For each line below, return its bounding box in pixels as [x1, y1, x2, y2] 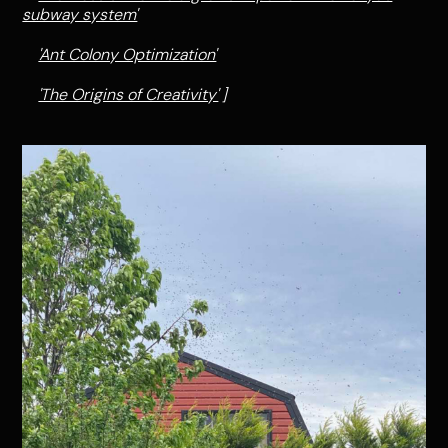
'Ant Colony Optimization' [38, 44, 217, 66]
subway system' [22, 4, 138, 26]
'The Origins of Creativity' [38, 84, 219, 106]
